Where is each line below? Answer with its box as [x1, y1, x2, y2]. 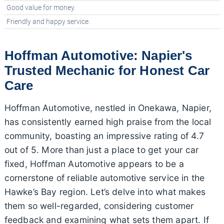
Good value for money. [6, 3, 75, 12]
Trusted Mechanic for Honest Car [4, 63, 210, 77]
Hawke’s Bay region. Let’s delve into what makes [4, 186, 205, 197]
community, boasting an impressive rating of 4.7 [4, 130, 204, 141]
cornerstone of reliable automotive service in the [4, 172, 205, 183]
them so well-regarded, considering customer [4, 200, 194, 211]
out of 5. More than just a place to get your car [4, 144, 199, 155]
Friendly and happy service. [6, 17, 90, 26]
